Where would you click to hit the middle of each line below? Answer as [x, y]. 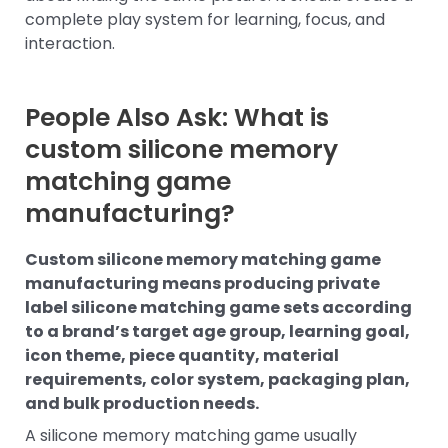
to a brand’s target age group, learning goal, [217, 331]
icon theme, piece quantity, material [182, 355]
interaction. [70, 43]
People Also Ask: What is [177, 118]
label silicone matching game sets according [218, 307]
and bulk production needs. [142, 403]
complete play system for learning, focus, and [205, 19]
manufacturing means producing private [202, 283]
